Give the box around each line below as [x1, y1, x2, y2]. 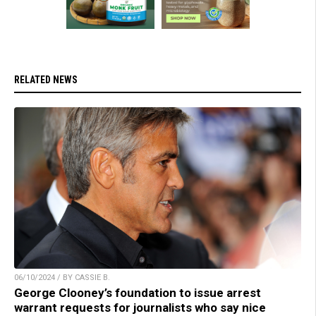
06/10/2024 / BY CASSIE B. [14, 273, 110, 283]
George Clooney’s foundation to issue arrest [14, 286, 261, 300]
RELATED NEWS [14, 74, 78, 86]
